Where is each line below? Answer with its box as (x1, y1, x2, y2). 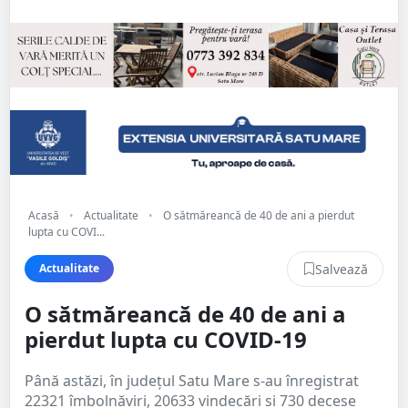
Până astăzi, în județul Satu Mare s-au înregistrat (25, 370, 359, 391)
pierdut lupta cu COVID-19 (25, 323, 307, 354)
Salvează (315, 260, 368, 278)
